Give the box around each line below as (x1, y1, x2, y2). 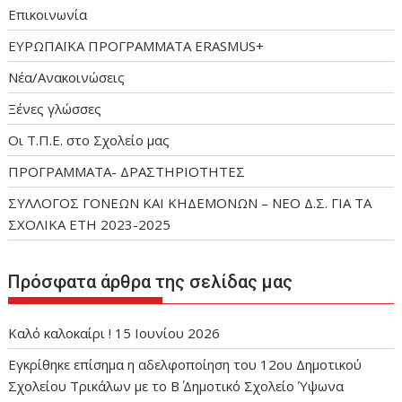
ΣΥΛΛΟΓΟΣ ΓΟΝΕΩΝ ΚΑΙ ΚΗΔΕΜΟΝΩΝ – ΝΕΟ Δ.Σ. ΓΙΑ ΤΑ (8, 193, 372, 212)
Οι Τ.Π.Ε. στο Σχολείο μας (8, 130, 170, 149)
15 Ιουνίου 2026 (115, 324, 221, 343)
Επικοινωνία (8, 4, 88, 23)
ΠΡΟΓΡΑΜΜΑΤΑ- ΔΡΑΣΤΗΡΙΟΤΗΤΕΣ (8, 162, 246, 180)
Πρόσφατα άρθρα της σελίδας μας (8, 271, 293, 293)
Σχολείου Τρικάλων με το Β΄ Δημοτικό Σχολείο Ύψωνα (8, 377, 345, 396)
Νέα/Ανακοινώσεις (8, 67, 126, 86)
